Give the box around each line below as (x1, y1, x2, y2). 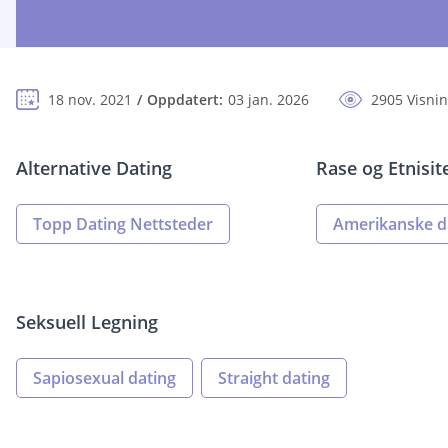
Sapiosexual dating (33, 367, 176, 390)
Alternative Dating (16, 156, 172, 181)
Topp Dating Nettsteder (33, 213, 213, 236)
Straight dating (218, 367, 330, 390)
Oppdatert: (147, 90, 223, 110)
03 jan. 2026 (228, 90, 309, 110)
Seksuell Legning (16, 310, 158, 335)
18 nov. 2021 (48, 90, 132, 110)
